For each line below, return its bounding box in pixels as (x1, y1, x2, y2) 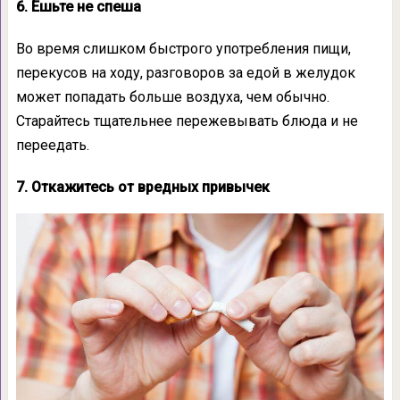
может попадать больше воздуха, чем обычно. (15, 87, 329, 105)
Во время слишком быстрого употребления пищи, (15, 39, 351, 57)
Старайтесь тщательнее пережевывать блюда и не (15, 112, 358, 129)
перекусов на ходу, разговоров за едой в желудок (15, 63, 355, 81)
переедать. (15, 136, 89, 154)
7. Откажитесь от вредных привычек (15, 178, 270, 196)
